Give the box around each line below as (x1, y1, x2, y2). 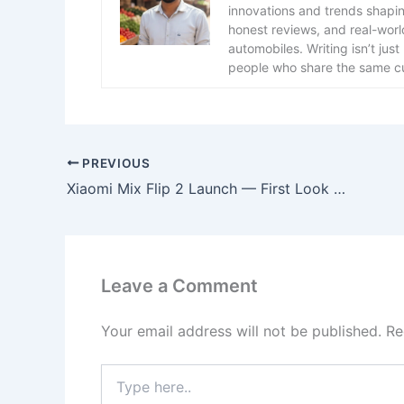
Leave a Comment (101, 275, 258, 298)
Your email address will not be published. (101, 322, 381, 341)
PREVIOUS (78, 155, 151, 170)
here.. (100, 382, 133, 399)
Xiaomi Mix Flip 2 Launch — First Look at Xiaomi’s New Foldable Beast (334, 179, 345, 198)
